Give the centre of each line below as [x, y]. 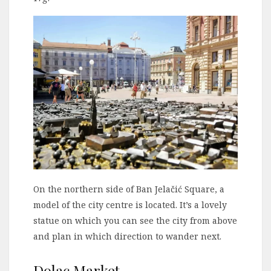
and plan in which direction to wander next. [127, 236]
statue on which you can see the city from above [135, 220]
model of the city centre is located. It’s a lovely [130, 204]
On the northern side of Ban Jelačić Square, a [129, 189]
